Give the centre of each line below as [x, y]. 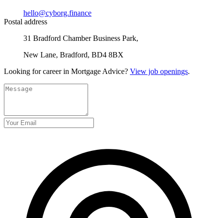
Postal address [26, 21]
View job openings [159, 71]
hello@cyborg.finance [57, 13]
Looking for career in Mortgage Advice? [67, 71]
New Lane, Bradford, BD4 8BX [73, 54]
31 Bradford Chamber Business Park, [81, 38]
